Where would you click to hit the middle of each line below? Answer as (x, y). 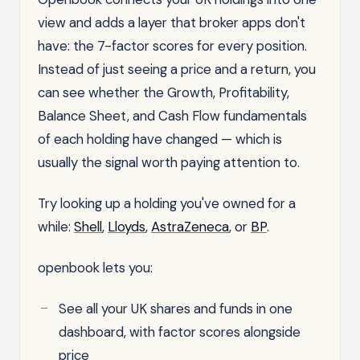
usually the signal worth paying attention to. (169, 162)
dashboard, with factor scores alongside (180, 331)
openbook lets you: (95, 267)
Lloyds (127, 226)
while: (56, 226)
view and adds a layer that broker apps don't (172, 22)
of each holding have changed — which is (160, 139)
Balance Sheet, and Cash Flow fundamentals (172, 115)
